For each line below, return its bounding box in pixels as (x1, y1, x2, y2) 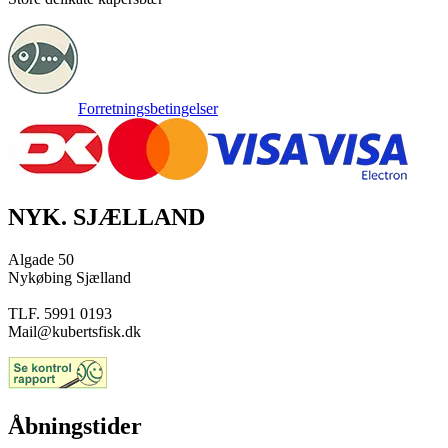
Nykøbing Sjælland (8, 268, 131, 286)
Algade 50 (8, 250, 74, 268)
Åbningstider (8, 412, 142, 439)
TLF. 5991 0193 (8, 304, 112, 322)
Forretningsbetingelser (78, 99, 218, 117)
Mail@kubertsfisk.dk (8, 322, 141, 340)
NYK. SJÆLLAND (8, 203, 205, 230)
